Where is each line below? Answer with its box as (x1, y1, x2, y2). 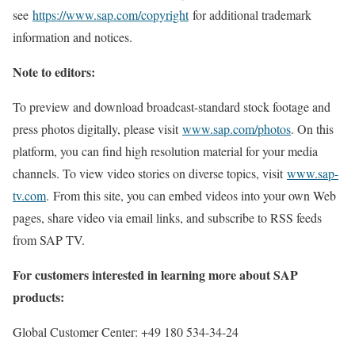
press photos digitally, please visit (13, 120, 182, 137)
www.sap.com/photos (182, 120, 291, 137)
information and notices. (13, 29, 140, 45)
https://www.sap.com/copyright (32, 6, 189, 23)
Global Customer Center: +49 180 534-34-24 (13, 323, 242, 340)
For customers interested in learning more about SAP (13, 265, 298, 284)
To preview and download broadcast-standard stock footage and (13, 98, 330, 115)
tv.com (13, 187, 46, 204)
